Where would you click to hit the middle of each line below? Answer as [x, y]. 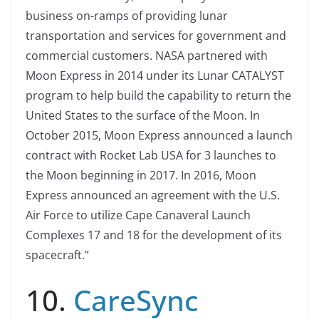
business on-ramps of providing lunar [127, 16]
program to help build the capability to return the [158, 96]
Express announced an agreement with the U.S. [153, 195]
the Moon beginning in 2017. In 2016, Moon [141, 176]
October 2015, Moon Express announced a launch [159, 136]
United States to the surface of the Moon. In [143, 116]
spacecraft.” [57, 255]
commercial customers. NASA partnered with [147, 56]
